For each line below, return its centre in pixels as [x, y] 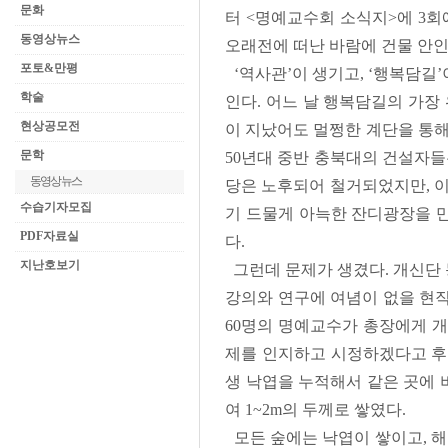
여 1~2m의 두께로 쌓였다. [315, 409]
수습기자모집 [56, 207]
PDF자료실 [49, 236]
